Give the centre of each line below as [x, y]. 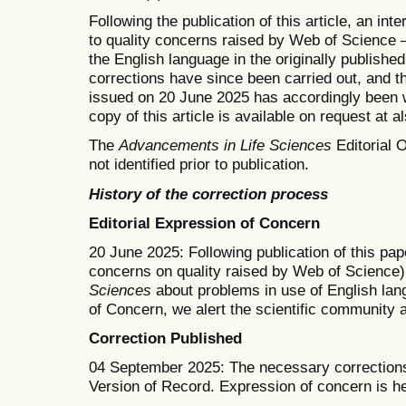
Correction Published [165, 338]
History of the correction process [208, 193]
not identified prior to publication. [199, 164]
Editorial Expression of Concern [204, 222]
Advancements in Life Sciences [225, 145]
